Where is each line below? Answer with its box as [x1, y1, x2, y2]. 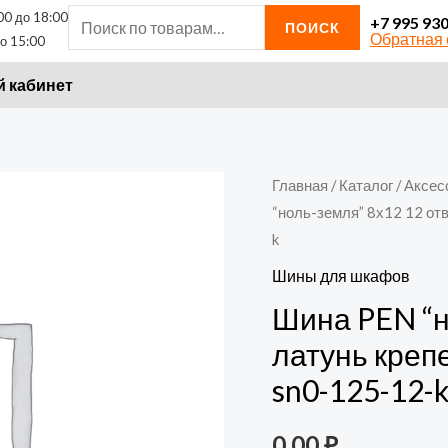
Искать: [67, 9, 122, 28]
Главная [272, 176, 328, 194]
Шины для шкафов [272, 265, 410, 285]
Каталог [339, 176, 393, 194]
